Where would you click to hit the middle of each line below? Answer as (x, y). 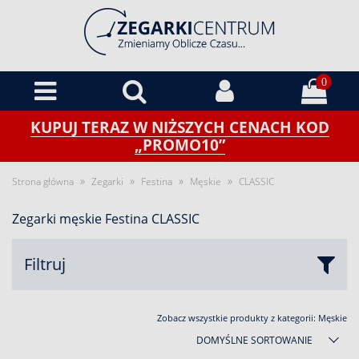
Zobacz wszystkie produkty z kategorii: (238, 318)
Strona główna (43, 182)
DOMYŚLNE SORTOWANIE (254, 340)
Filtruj (45, 264)
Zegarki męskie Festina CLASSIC (106, 219)
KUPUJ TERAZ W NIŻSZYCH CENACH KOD (179, 127)
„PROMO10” (179, 145)
